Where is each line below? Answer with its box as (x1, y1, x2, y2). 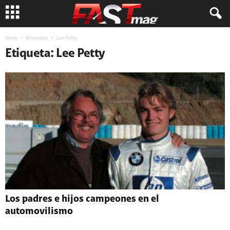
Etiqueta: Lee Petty (5, 48, 105, 60)
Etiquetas (26, 36, 48, 41)
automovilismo (5, 207, 73, 217)
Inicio (5, 36, 17, 41)
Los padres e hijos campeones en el (5, 195, 159, 205)
